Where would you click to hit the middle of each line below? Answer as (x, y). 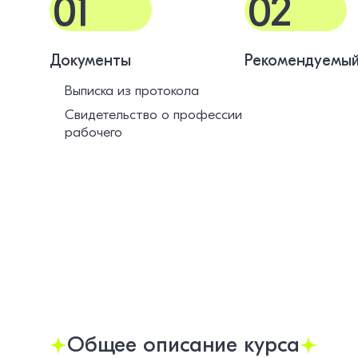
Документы (90, 60)
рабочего (93, 132)
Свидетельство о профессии (153, 114)
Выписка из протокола (131, 91)
